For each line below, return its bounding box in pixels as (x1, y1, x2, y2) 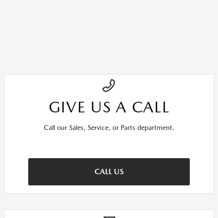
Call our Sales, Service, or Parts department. (44, 124, 174, 131)
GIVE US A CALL (48, 97, 170, 116)
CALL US (94, 167, 124, 176)
